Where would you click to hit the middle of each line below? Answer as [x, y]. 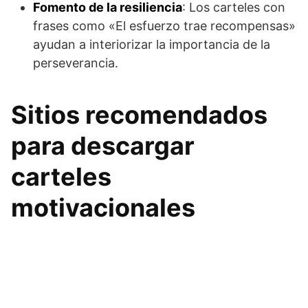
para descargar [103, 146]
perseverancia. [76, 63]
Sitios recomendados [139, 115]
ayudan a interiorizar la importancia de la [152, 45]
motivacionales [103, 208]
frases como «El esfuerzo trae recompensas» [164, 26]
